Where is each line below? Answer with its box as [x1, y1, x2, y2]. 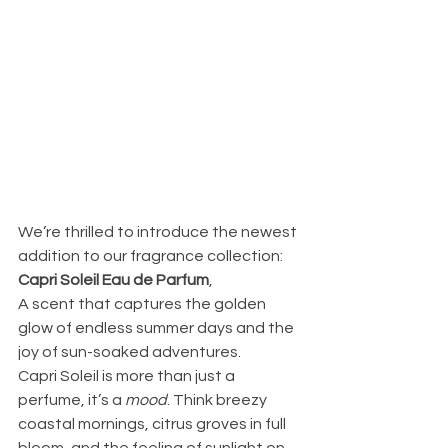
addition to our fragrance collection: [18, 247, 286, 264]
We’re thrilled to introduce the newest [18, 223, 300, 240]
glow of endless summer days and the [18, 319, 297, 336]
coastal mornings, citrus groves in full [18, 415, 289, 432]
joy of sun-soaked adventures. [18, 343, 241, 360]
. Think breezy [167, 391, 270, 408]
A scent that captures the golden [18, 295, 269, 312]
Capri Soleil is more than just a [18, 367, 238, 384]
